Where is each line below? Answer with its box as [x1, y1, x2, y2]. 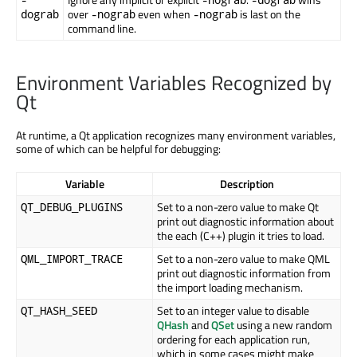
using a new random [234, 316, 332, 334]
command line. [68, 19, 136, 37]
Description [219, 175, 274, 193]
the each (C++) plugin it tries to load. [157, 227, 324, 245]
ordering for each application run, [157, 331, 310, 348]
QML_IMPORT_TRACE [21, 251, 123, 267]
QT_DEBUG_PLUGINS [21, 199, 123, 215]
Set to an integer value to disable [157, 302, 309, 320]
